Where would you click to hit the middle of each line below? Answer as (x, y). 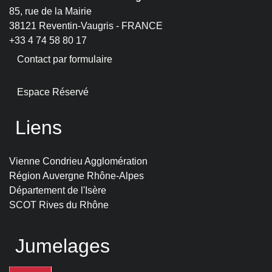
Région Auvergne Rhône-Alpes (76, 176)
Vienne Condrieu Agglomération (78, 161)
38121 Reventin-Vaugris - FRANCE (86, 26)
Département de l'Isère (58, 191)
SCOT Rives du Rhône (59, 205)
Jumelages (63, 246)
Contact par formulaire (65, 59)
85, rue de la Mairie (50, 12)
